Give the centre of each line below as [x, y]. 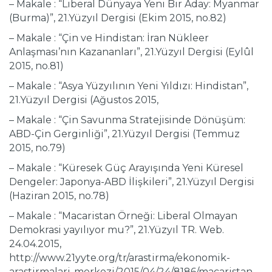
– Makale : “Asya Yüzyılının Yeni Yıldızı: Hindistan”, [129, 86]
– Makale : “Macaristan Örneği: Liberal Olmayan [123, 216]
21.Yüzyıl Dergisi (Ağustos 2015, [84, 100]
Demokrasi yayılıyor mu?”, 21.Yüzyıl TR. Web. [117, 230]
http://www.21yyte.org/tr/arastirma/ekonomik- [120, 258]
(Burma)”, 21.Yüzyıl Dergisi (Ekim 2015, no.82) [118, 18]
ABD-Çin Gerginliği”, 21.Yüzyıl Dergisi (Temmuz [124, 134]
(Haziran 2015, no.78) [59, 196]
